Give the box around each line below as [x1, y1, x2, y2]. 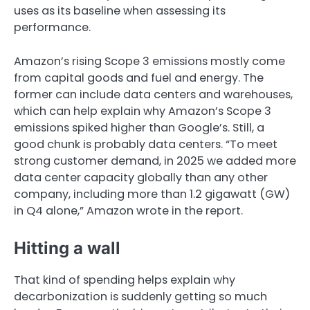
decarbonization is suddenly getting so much [14, 288, 267, 304]
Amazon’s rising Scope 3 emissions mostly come [14, 53, 285, 69]
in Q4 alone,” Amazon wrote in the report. [14, 202, 243, 219]
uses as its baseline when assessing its [14, 3, 226, 19]
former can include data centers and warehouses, [14, 86, 293, 102]
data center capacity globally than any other [14, 169, 268, 185]
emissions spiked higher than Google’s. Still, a [14, 119, 264, 136]
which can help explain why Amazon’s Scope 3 [14, 102, 271, 119]
